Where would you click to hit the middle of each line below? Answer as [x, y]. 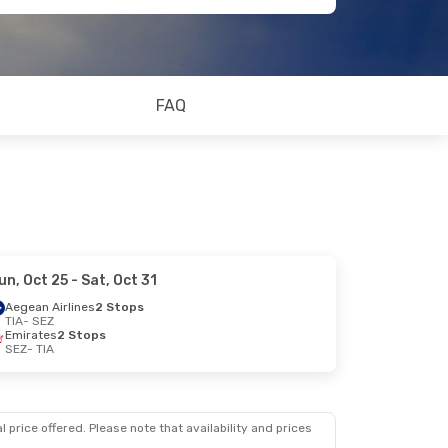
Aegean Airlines [50, 307]
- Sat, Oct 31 [113, 280]
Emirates [31, 335]
